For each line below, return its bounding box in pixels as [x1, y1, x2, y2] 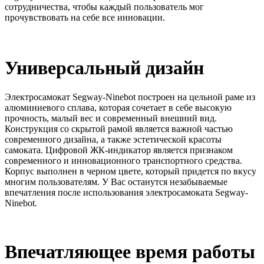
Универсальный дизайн [5, 57, 204, 79]
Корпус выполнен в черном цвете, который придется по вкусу [5, 166, 256, 176]
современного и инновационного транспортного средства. [5, 155, 242, 166]
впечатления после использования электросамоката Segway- [5, 187, 248, 197]
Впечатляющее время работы [5, 241, 255, 263]
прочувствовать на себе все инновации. [5, 12, 165, 22]
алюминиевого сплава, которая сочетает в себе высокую [5, 102, 232, 113]
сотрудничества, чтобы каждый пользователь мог [5, 1, 204, 12]
